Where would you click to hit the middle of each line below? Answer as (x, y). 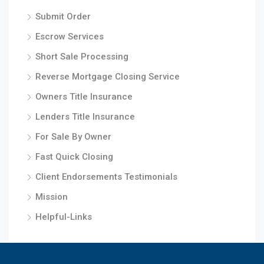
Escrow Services (70, 37)
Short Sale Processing (82, 57)
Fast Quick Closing (74, 157)
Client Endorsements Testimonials (106, 177)
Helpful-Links (64, 217)
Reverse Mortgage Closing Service (108, 77)
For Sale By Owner (73, 137)
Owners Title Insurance (84, 97)
